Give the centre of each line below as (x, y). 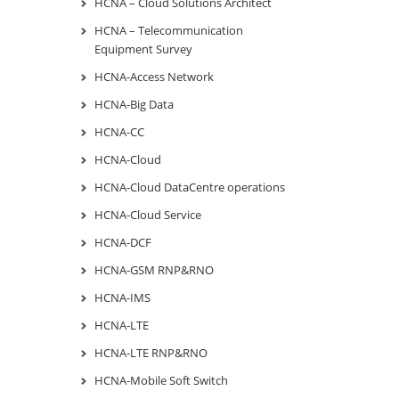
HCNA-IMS (122, 297)
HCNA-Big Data (134, 104)
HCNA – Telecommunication (169, 30)
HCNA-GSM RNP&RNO (154, 269)
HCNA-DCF (123, 242)
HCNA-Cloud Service (148, 214)
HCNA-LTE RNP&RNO (151, 352)
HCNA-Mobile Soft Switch (161, 380)
